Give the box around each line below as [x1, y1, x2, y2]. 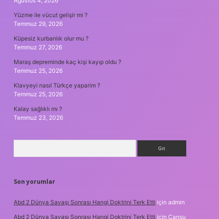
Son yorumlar [14, 177, 55, 186]
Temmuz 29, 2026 [14, 20, 63, 27]
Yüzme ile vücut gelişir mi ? [14, 11, 88, 19]
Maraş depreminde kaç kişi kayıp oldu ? [14, 58, 121, 66]
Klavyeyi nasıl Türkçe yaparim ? [14, 81, 100, 89]
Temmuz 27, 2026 [14, 43, 62, 51]
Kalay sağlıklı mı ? [14, 105, 62, 112]
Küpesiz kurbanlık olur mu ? [14, 34, 88, 42]
